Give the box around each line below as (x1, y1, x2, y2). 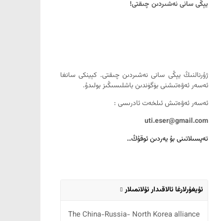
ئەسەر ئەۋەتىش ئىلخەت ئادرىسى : (114, 98, 208, 110)
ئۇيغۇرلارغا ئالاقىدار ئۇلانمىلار (123, 184, 203, 196)
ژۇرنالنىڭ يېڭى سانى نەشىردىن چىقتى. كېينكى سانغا (60, 70, 208, 81)
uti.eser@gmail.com (145, 116, 208, 127)
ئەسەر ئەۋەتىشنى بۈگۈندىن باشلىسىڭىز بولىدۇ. (83, 80, 208, 92)
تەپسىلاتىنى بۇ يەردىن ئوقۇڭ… (127, 134, 208, 145)
